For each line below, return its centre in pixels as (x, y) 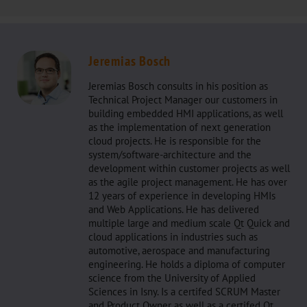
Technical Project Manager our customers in (183, 100)
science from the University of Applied (172, 278)
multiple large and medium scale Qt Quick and (189, 223)
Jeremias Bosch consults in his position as (178, 86)
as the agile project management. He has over (188, 182)
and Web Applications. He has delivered (174, 209)
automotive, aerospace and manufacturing (179, 250)
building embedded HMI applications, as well (186, 113)
